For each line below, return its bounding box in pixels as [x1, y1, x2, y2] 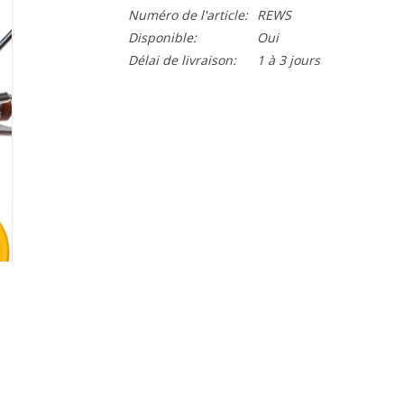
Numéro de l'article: [127, 6, 248, 23]
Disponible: [127, 29, 197, 46]
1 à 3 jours [256, 51, 320, 69]
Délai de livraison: [127, 51, 236, 69]
